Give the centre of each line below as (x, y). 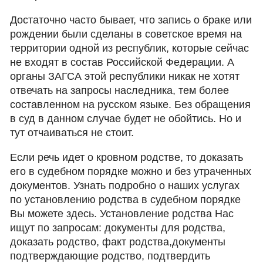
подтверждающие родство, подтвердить (110, 256)
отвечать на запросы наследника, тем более (120, 90)
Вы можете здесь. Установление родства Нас (122, 214)
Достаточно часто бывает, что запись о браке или (131, 20)
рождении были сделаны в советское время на (126, 34)
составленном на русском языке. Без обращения (131, 104)
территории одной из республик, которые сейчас (130, 48)
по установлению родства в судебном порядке (126, 200)
